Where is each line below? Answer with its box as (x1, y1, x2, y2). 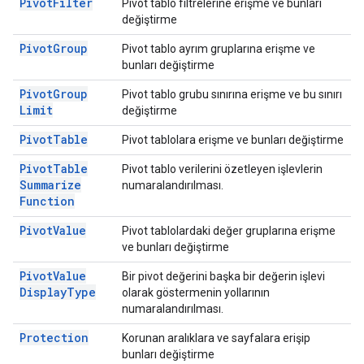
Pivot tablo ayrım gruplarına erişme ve (122, 42, 315, 55)
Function (19, 193, 75, 209)
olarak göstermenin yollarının (122, 286, 270, 299)
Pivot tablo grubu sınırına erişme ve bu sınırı (122, 88, 342, 101)
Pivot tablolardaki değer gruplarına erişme (122, 224, 336, 237)
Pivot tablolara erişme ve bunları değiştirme (122, 133, 344, 146)
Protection (19, 330, 89, 345)
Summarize (19, 177, 81, 193)
